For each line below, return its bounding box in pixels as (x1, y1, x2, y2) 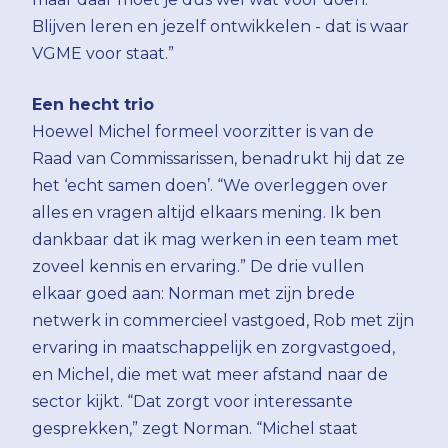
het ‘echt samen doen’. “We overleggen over (32, 176, 388, 195)
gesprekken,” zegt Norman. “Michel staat (32, 419, 358, 438)
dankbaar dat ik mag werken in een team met (32, 230, 399, 249)
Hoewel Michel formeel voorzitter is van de (32, 122, 374, 141)
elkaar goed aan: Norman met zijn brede (32, 284, 355, 303)
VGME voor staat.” (32, 44, 174, 63)
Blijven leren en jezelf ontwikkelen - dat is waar (32, 17, 409, 36)
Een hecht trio (32, 95, 154, 114)
